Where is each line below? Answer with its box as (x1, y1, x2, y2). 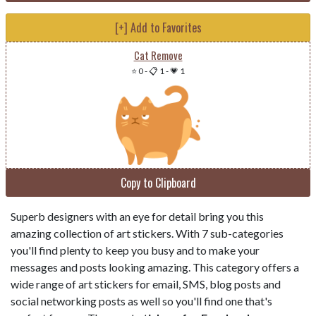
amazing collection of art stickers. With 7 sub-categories (11, 226, 284, 241)
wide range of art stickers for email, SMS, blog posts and (11, 277, 281, 291)
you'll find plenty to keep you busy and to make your (11, 243, 260, 257)
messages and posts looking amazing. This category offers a (11, 260, 299, 274)
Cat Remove (133, 47, 183, 63)
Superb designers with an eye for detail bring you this (11, 209, 264, 224)
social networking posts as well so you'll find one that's (11, 294, 272, 308)
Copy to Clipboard (120, 174, 196, 192)
